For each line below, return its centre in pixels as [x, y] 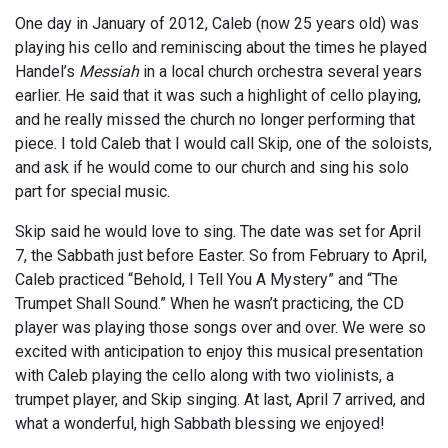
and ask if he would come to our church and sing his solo [212, 168]
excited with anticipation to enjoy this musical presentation [219, 352]
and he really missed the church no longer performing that [215, 120]
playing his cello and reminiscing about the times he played [221, 48]
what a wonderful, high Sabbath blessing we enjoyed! [200, 424]
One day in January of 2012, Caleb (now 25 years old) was [217, 24]
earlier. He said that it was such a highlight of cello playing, [218, 96]
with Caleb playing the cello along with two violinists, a [204, 376]
